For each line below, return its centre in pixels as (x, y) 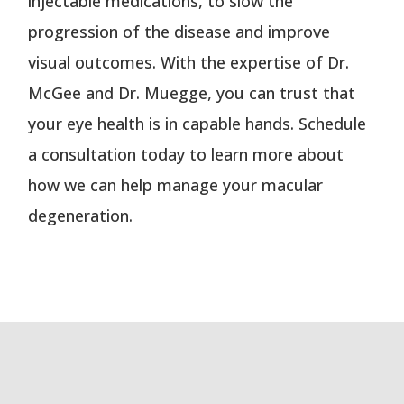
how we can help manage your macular (176, 184)
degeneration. (81, 215)
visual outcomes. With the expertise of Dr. (189, 62)
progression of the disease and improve (179, 31)
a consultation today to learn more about (186, 154)
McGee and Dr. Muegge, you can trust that (192, 92)
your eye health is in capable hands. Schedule (197, 123)
